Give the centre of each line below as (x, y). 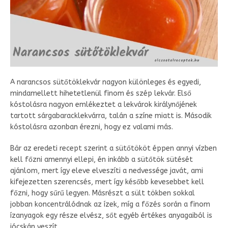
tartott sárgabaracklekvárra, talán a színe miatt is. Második (111, 116)
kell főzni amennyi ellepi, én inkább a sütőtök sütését (102, 159)
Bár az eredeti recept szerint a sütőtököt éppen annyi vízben (113, 148)
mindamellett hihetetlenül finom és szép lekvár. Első (101, 93)
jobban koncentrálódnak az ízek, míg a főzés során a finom (110, 204)
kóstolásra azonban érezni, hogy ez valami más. (92, 127)
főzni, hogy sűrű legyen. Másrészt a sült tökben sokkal (103, 193)
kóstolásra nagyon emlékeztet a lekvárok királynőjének (104, 104)
